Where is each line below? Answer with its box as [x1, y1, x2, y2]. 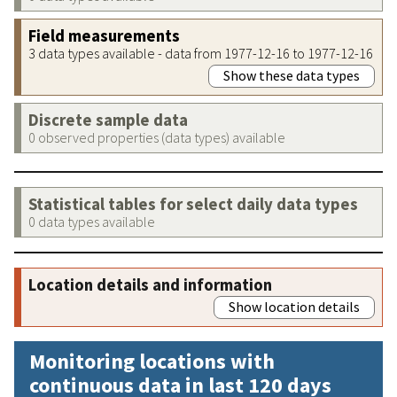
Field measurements [28, 25, 180, 46]
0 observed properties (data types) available [28, 128, 285, 146]
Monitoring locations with [29, 346, 275, 375]
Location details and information [28, 274, 272, 295]
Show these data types [223, 66, 360, 84]
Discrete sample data [28, 109, 188, 130]
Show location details [229, 297, 360, 315]
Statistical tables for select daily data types [28, 193, 358, 214]
